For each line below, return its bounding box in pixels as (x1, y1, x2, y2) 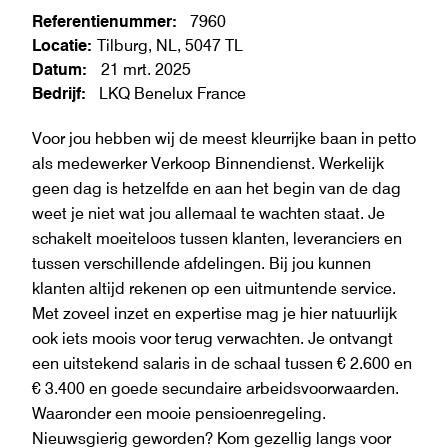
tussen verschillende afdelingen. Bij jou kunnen (32, 252, 371, 273)
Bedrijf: (32, 82, 86, 103)
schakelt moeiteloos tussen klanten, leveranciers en (32, 227, 402, 248)
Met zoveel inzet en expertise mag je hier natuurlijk (32, 302, 397, 323)
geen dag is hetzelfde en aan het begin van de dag (32, 177, 401, 198)
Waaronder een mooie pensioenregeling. (32, 402, 326, 423)
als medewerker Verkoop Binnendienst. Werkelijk (32, 152, 384, 173)
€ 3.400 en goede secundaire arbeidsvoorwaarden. (32, 377, 399, 398)
